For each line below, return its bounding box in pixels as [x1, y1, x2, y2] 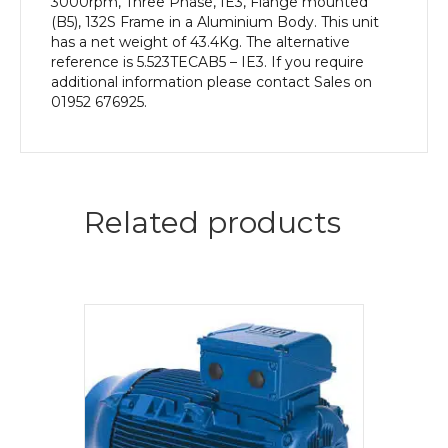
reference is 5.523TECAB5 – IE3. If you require [51, 52, 364, 71]
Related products [84, 203, 341, 241]
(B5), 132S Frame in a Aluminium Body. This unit [51, 12, 379, 31]
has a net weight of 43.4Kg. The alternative [51, 32, 350, 51]
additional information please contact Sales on [51, 72, 372, 91]
